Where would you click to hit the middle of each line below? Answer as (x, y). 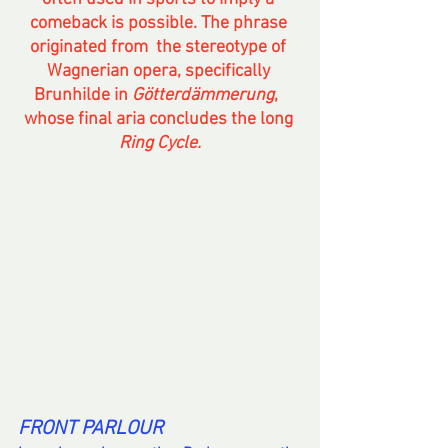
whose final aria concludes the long (160, 119)
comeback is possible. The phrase (160, 23)
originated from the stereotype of (160, 47)
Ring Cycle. (160, 143)
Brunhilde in (83, 95)
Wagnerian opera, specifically (160, 71)
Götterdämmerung (203, 95)
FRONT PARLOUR (90, 429)
